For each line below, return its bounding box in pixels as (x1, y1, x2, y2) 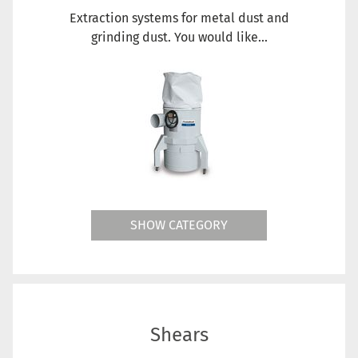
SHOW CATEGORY (130, 217, 228, 233)
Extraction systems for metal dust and (69, 10, 289, 26)
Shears (149, 323, 209, 346)
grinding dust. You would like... (90, 29, 268, 45)
